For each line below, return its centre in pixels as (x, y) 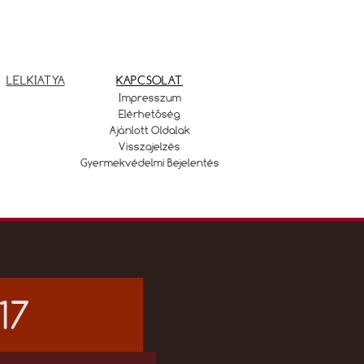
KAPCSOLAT (149, 80)
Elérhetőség (149, 114)
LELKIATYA (35, 80)
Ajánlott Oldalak (149, 130)
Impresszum (149, 97)
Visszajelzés (149, 146)
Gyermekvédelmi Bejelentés (149, 162)
